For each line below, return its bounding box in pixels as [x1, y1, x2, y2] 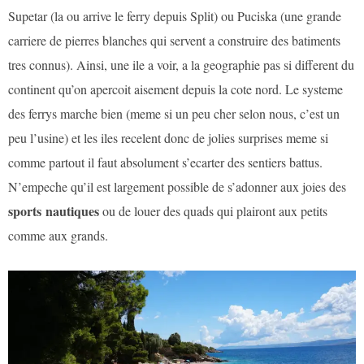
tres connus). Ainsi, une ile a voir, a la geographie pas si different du [8, 56, 354, 74]
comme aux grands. [8, 227, 108, 245]
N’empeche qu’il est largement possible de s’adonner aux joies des [8, 178, 346, 196]
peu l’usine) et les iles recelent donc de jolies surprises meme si [8, 129, 328, 147]
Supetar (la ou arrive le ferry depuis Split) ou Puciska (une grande [8, 7, 341, 25]
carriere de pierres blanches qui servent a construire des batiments [8, 32, 340, 50]
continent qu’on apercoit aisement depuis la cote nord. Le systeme [8, 80, 343, 98]
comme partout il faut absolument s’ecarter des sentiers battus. [8, 154, 323, 171]
